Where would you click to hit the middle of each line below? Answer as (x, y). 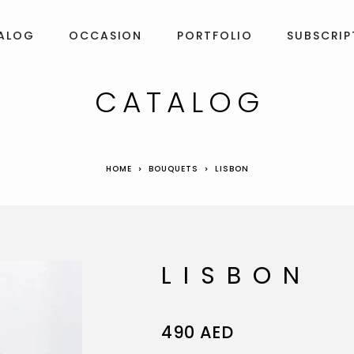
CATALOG (180, 102)
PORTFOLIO (215, 35)
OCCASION (106, 35)
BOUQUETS (173, 169)
